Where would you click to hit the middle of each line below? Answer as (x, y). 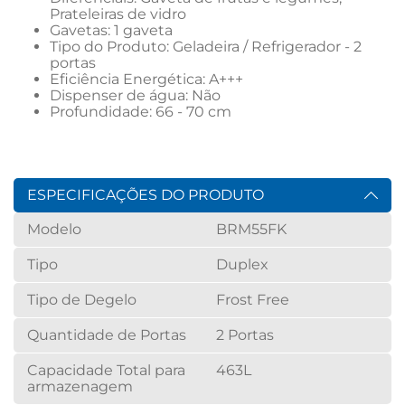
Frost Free (253, 300)
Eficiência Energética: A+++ (146, 79)
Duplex (242, 264)
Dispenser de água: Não (135, 95)
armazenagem (80, 386)
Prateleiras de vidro (118, 14)
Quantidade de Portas (107, 335)
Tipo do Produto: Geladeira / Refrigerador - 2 (207, 47)
